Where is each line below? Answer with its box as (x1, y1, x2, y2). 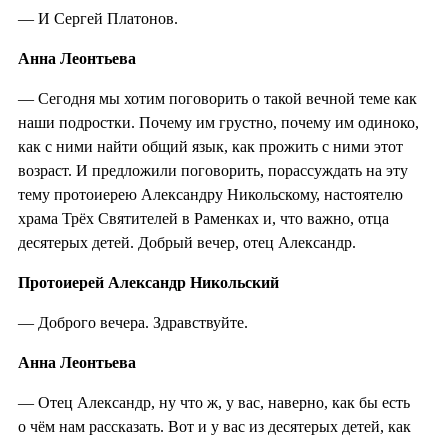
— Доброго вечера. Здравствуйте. (18, 313, 248, 331)
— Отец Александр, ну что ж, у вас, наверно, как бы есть (18, 393, 410, 411)
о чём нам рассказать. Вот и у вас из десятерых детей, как (18, 417, 411, 435)
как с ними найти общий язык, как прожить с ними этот (18, 137, 403, 155)
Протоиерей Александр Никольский (18, 273, 279, 291)
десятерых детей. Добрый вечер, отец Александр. (18, 233, 356, 251)
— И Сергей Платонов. (18, 9, 178, 27)
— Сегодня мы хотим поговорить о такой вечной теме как (18, 89, 417, 107)
